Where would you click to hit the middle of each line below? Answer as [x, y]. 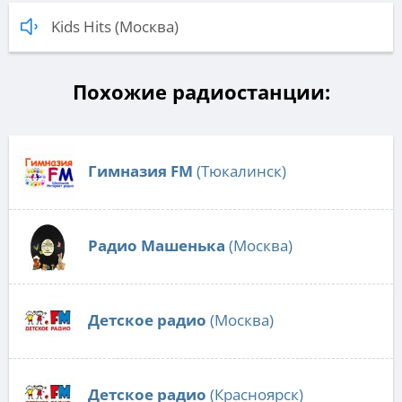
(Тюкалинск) [240, 171]
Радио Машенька [157, 246]
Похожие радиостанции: [201, 92]
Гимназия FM [140, 171]
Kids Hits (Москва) [115, 27]
